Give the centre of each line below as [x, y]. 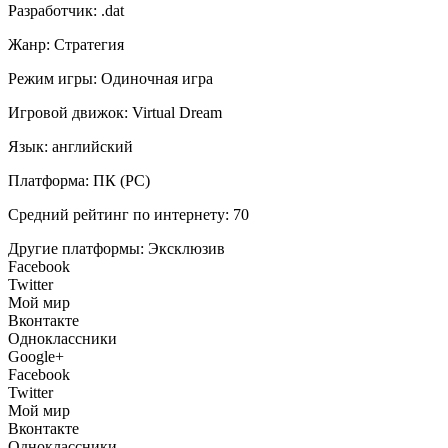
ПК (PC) [121, 180]
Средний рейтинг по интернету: [118, 214]
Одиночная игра [157, 78]
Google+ [36, 356]
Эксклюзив [186, 248]
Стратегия [89, 44]
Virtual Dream [177, 112]
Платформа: [48, 180]
